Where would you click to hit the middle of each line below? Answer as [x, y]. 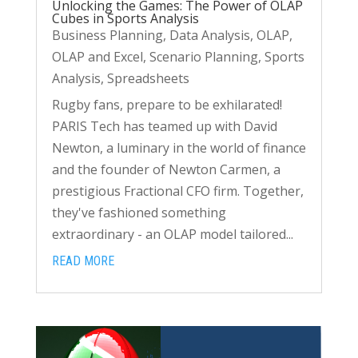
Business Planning [107, 35]
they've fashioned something [139, 212]
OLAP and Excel [97, 56]
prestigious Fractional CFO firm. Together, [177, 191]
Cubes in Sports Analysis [125, 18]
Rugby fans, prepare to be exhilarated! [167, 104]
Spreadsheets [148, 78]
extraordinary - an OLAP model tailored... [172, 234]
